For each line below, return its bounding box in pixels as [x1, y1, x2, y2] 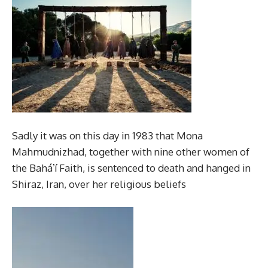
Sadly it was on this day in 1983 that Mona [12, 129, 203, 142]
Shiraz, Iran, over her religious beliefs [12, 178, 186, 190]
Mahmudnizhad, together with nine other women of [12, 145, 249, 158]
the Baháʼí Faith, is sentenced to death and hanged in [12, 162, 251, 174]
